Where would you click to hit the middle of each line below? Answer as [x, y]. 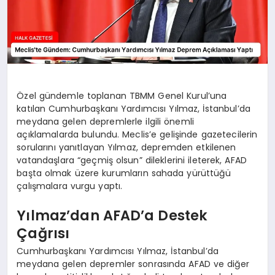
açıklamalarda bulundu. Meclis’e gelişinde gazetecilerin [137, 135]
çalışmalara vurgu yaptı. [70, 186]
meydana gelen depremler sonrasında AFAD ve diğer [133, 264]
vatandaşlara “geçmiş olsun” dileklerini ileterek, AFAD [132, 161]
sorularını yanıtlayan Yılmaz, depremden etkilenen [126, 148]
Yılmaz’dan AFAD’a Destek [112, 215]
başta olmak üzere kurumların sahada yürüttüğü [124, 173]
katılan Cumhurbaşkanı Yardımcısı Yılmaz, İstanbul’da [134, 109]
